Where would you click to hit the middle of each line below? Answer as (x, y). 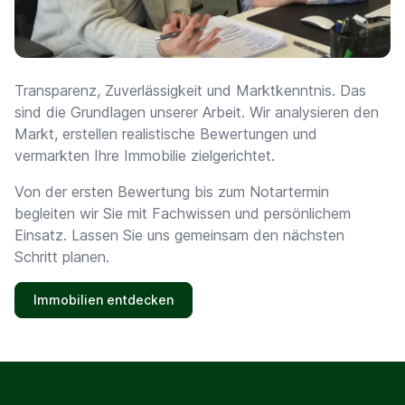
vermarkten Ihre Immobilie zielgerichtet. (145, 156)
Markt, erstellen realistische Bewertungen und (166, 134)
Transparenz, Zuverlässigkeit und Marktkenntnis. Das (190, 91)
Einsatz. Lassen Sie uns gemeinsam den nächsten (179, 235)
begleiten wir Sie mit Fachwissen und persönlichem (183, 214)
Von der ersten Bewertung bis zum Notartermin (172, 192)
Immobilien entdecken (104, 300)
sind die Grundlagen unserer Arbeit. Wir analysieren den (197, 113)
